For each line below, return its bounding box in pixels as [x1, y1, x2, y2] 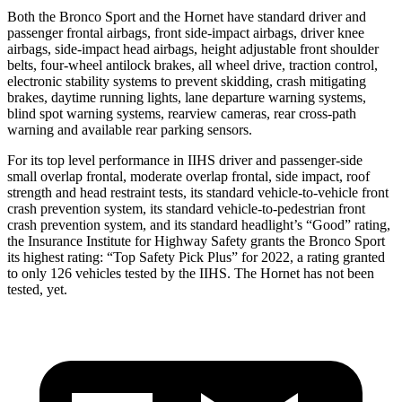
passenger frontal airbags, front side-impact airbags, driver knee [7, 24, 364, 40]
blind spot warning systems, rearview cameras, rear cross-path [7, 105, 356, 121]
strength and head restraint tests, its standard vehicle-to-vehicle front [7, 184, 389, 200]
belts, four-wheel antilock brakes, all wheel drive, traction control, [7, 57, 378, 73]
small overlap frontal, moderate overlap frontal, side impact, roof [7, 168, 370, 184]
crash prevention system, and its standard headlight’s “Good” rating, [7, 216, 390, 232]
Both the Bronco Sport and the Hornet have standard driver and [7, 8, 366, 24]
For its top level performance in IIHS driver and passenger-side [7, 152, 363, 168]
